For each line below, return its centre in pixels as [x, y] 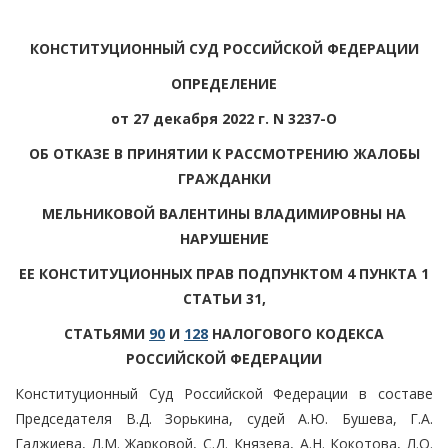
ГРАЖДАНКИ [224, 178]
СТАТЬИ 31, [224, 298]
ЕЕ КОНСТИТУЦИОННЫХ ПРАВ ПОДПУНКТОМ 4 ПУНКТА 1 [224, 273]
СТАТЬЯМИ [106, 333]
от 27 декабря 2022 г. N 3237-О [224, 118]
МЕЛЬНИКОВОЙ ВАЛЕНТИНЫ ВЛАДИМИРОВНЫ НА [224, 213]
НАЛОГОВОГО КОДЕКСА [296, 333]
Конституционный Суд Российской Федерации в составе [224, 393]
